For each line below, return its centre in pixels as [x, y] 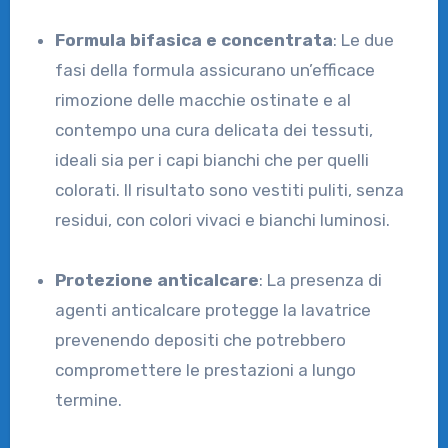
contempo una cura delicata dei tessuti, [214, 129]
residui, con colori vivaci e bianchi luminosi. [223, 219]
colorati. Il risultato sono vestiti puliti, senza [230, 189]
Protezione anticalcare [163, 279]
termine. [89, 399]
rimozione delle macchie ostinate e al [203, 99]
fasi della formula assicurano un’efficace [215, 69]
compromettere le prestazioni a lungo [206, 369]
